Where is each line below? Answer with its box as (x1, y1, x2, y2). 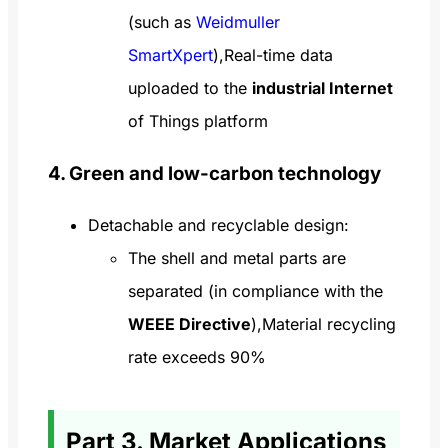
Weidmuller (196, 12, 280, 33)
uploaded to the (128, 78, 252, 99)
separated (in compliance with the (128, 280, 383, 301)
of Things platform (128, 111, 268, 132)
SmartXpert (128, 45, 213, 66)
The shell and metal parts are (128, 247, 346, 268)
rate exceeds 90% (128, 346, 266, 367)
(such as (128, 12, 196, 33)
